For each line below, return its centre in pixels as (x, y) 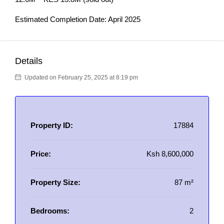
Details (29, 61)
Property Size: (55, 182)
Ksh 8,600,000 (170, 154)
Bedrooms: (50, 211)
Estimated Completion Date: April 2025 (78, 19)
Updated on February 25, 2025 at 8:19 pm (80, 77)
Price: (41, 154)
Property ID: (52, 125)
